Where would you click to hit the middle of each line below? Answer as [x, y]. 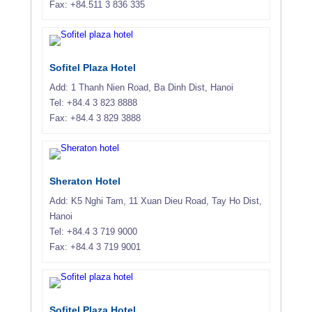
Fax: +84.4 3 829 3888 [95, 118]
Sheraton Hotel [85, 181]
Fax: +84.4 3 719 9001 [95, 247]
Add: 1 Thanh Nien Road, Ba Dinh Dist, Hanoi [141, 87]
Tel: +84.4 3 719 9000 [93, 231]
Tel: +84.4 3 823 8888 [93, 102]
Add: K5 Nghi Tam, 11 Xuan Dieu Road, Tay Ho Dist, [156, 201]
